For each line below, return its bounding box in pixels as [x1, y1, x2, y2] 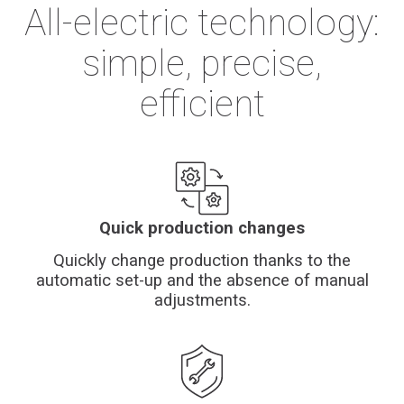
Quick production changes [99, 218, 305, 239]
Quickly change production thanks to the [53, 251, 351, 271]
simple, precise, [82, 41, 322, 85]
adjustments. [153, 290, 251, 311]
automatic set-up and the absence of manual [35, 271, 369, 291]
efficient [139, 81, 265, 125]
